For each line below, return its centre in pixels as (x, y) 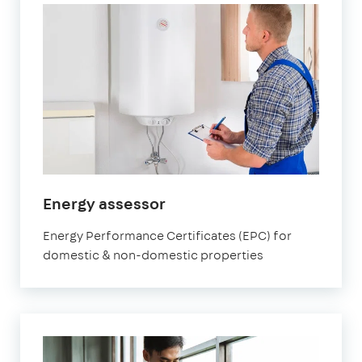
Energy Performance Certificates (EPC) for (167, 235)
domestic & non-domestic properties (153, 255)
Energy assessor (104, 203)
